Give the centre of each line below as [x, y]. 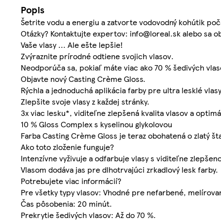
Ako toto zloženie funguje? [67, 147]
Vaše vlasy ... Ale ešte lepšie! [72, 45]
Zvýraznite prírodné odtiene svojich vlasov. [97, 56]
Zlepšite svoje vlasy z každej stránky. [85, 102]
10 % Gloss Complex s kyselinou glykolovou [96, 124]
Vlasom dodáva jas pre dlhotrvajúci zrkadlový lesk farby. [119, 170]
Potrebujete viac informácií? [71, 181]
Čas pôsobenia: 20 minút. [66, 204]
